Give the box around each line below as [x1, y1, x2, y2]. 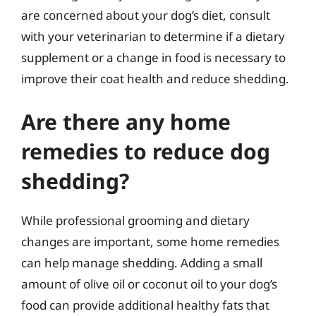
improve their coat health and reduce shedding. [21, 70, 289, 87]
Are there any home [21, 107, 231, 136]
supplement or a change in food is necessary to [21, 49, 286, 66]
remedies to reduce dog [21, 137, 270, 166]
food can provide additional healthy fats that [21, 297, 269, 313]
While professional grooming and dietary [21, 212, 250, 229]
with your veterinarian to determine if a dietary [21, 28, 285, 44]
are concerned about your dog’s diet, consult [21, 6, 270, 23]
